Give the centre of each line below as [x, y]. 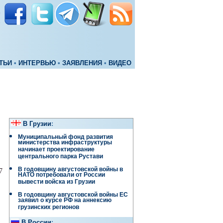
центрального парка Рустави [60, 158]
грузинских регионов [49, 208]
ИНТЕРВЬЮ [37, 63]
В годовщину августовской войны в [70, 169]
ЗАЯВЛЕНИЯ [82, 63]
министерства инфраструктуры [65, 144]
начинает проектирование [56, 151]
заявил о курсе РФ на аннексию [65, 201]
